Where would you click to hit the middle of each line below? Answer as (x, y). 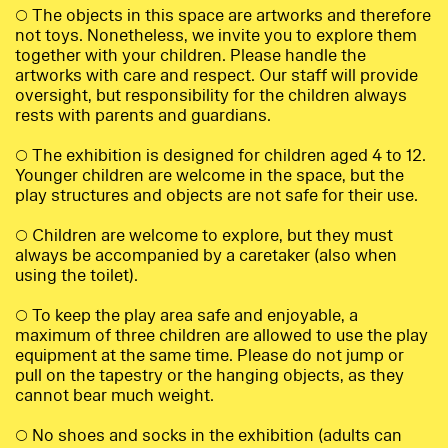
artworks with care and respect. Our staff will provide (216, 76)
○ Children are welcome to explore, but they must (204, 236)
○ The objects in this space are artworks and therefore (223, 16)
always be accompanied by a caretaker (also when (206, 256)
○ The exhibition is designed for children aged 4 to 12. (220, 156)
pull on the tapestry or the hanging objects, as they (209, 376)
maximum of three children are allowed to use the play (221, 336)
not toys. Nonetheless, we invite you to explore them (216, 36)
